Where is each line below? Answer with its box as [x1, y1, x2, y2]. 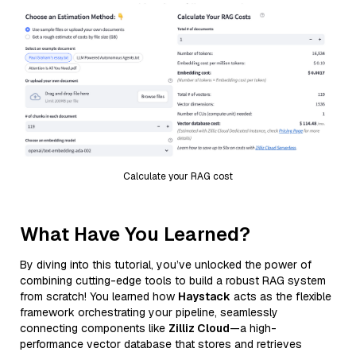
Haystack [178, 288, 230, 304]
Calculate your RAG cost [123, 169, 233, 183]
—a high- [230, 320, 277, 335]
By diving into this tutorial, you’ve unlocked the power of [20, 257, 311, 272]
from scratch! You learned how [20, 288, 178, 304]
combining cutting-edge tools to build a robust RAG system [20, 273, 326, 288]
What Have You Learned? [20, 221, 250, 246]
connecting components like [20, 320, 168, 335]
